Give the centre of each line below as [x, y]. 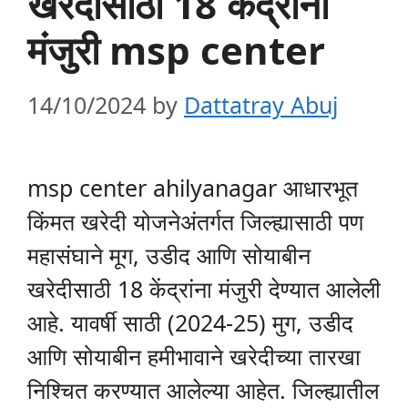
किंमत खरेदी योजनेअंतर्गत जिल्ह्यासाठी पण [195, 221]
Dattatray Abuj [261, 104]
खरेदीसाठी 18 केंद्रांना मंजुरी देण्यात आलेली [204, 288]
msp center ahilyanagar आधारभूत [193, 187]
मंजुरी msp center [176, 50]
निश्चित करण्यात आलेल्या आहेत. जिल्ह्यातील [203, 389]
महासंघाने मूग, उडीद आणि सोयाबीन [169, 255]
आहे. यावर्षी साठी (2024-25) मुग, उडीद [190, 322]
